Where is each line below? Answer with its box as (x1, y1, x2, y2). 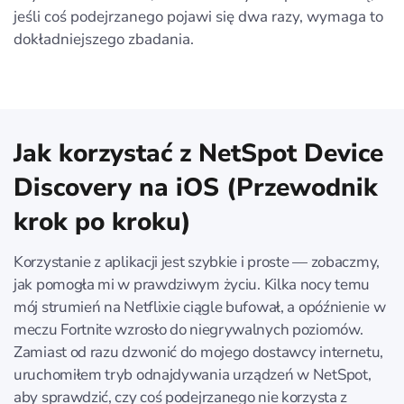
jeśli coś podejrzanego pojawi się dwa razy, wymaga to (14, 5, 383, 27)
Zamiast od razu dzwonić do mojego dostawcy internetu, (14, 341, 384, 363)
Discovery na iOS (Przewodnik (14, 170, 378, 205)
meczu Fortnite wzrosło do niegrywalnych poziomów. (14, 318, 363, 340)
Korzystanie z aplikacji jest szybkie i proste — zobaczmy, (14, 251, 380, 272)
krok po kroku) (14, 204, 191, 239)
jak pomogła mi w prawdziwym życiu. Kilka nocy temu (14, 273, 371, 295)
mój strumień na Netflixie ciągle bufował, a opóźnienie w (14, 296, 386, 317)
